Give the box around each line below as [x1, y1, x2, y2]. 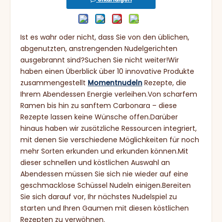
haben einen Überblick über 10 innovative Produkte [20, 66, 194, 76]
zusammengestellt [20, 78, 88, 88]
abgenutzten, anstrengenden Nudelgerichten [20, 44, 177, 54]
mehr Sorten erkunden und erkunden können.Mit [20, 146, 188, 156]
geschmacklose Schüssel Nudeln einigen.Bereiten [20, 180, 191, 190]
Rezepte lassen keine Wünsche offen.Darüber [20, 112, 178, 122]
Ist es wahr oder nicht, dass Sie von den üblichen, [20, 32, 189, 42]
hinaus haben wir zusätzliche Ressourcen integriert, [20, 123, 197, 133]
